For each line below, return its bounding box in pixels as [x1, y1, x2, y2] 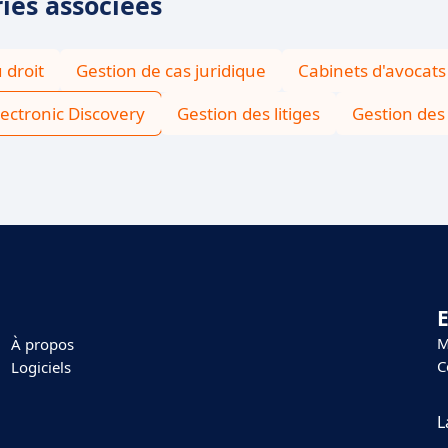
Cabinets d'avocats [298, 59, 446, 82]
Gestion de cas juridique [76, 59, 266, 82]
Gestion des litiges [177, 102, 320, 125]
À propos [10, 334, 74, 354]
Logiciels [10, 357, 71, 377]
